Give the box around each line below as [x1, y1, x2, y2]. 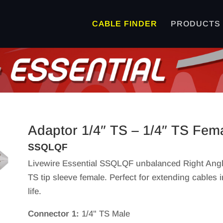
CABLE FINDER [92, 19, 157, 28]
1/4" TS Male [79, 209, 130, 219]
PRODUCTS [170, 19, 221, 28]
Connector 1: [27, 209, 79, 219]
